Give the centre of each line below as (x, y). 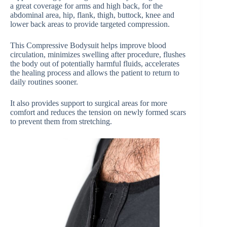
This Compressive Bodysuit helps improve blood (88, 45)
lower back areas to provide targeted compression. (90, 24)
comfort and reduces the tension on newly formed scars (98, 112)
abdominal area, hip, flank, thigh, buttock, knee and (92, 15)
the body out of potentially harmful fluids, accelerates (95, 63)
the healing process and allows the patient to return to (95, 72)
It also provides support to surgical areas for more (89, 103)
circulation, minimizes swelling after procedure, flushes (98, 54)
